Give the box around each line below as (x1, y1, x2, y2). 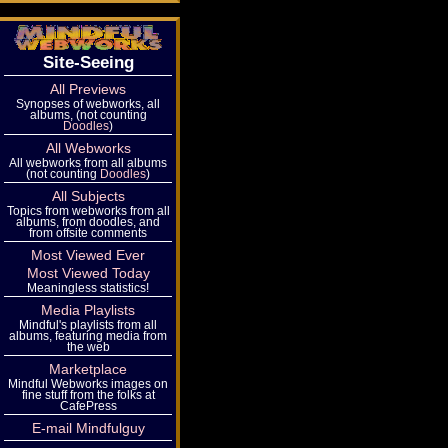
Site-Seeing (42, 53, 134, 72)
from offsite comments (29, 226, 147, 239)
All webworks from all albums (9, 156, 167, 169)
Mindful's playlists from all (19, 318, 157, 331)
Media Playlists (41, 302, 135, 318)
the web (66, 340, 110, 353)
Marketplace (49, 361, 127, 377)
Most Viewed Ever (31, 247, 145, 263)
